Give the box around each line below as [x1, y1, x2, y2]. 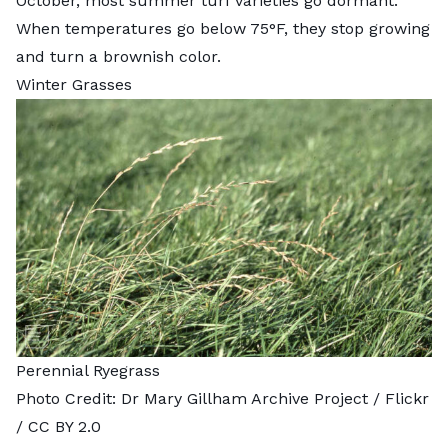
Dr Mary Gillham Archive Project [121, 388, 368, 408]
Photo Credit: [16, 388, 121, 408]
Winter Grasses [16, 74, 137, 94]
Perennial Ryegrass [16, 360, 160, 380]
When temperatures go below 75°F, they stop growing [16, 18, 430, 38]
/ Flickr [368, 388, 429, 408]
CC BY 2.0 [28, 416, 101, 436]
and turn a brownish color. [16, 46, 221, 66]
